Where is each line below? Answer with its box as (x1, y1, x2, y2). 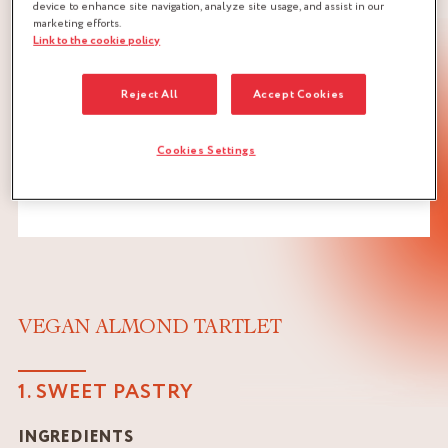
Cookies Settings (156, 141, 256, 159)
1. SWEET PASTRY (18, 378, 194, 407)
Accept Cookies (252, 85, 345, 103)
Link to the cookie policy (33, 31, 161, 49)
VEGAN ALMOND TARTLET (18, 315, 282, 339)
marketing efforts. (33, 15, 122, 31)
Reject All (121, 85, 178, 103)
